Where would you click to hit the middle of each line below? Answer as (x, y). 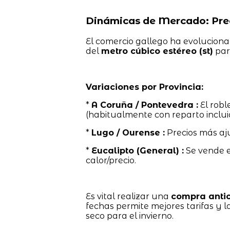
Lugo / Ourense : (128, 133)
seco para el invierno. (129, 216)
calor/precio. (111, 161)
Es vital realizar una (128, 197)
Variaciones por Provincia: (144, 87)
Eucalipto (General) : (137, 151)
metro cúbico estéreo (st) (157, 51)
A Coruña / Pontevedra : (145, 105)
